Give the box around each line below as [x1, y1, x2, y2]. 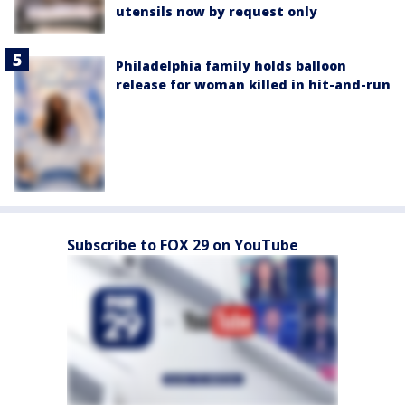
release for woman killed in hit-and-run [116, 75, 391, 93]
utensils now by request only [116, 3, 317, 21]
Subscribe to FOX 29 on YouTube [67, 234, 298, 255]
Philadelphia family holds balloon [116, 56, 346, 74]
